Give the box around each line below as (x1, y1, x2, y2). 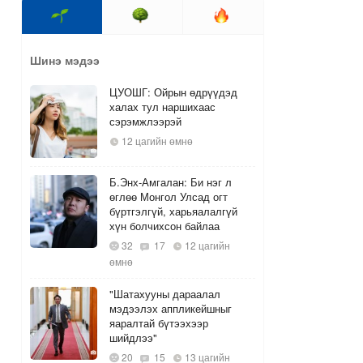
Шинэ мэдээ (30, 52, 100, 69)
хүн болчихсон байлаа (109, 218, 220, 234)
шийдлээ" (109, 330, 157, 346)
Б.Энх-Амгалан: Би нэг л (109, 174, 232, 190)
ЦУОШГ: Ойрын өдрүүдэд (109, 84, 237, 100)
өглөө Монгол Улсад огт (109, 189, 228, 205)
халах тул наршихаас (109, 99, 216, 115)
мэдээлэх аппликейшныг (109, 301, 232, 317)
